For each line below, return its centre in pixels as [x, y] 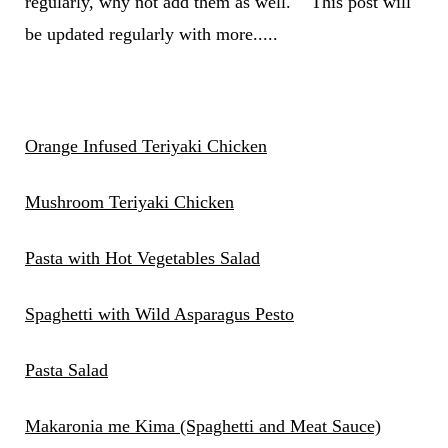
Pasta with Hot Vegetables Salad [142, 258]
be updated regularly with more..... [151, 34]
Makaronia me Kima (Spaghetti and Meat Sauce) [202, 426]
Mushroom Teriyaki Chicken [129, 202]
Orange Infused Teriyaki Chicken [145, 146]
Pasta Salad [66, 370]
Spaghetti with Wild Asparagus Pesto [159, 314]
